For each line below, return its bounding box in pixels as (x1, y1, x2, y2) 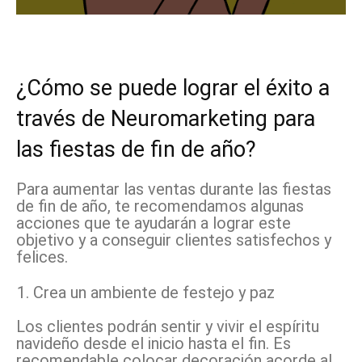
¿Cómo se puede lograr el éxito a (16, 74, 330, 101)
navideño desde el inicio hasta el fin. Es (16, 333, 291, 353)
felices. (16, 246, 68, 267)
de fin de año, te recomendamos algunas (16, 196, 304, 216)
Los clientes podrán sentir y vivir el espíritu (16, 316, 319, 336)
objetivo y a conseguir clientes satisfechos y (16, 229, 331, 250)
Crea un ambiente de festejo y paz (33, 282, 275, 302)
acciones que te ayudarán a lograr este (16, 213, 291, 233)
